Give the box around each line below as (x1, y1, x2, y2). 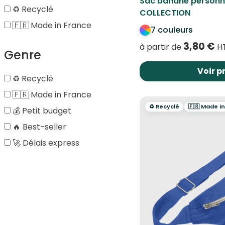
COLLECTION (140, 7, 190, 19)
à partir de (140, 41, 183, 53)
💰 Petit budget (11, 104, 71, 117)
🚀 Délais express (11, 137, 79, 149)
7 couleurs (151, 24, 193, 36)
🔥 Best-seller (11, 121, 66, 133)
